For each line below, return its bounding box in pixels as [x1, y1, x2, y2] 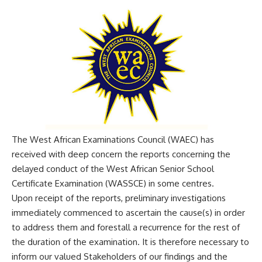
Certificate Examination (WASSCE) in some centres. [12, 178, 214, 189]
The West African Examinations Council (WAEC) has [12, 134, 214, 146]
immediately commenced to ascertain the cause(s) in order [12, 207, 245, 219]
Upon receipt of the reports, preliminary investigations [12, 192, 226, 204]
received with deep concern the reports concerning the [12, 149, 230, 160]
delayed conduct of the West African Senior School [12, 163, 214, 175]
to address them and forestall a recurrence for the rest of [12, 222, 240, 233]
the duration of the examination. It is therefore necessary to [12, 236, 249, 248]
